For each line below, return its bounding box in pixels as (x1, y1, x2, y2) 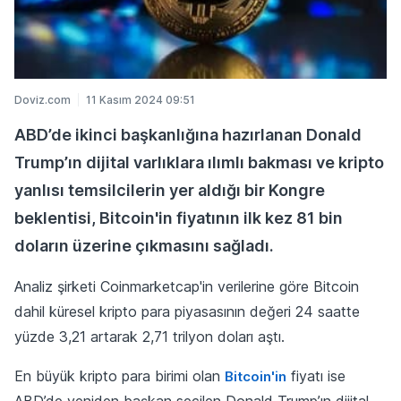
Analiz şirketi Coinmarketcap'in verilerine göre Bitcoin (14, 277, 359, 295)
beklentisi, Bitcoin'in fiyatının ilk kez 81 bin (14, 208, 343, 227)
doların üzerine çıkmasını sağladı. (14, 235, 274, 255)
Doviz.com (14, 92, 71, 107)
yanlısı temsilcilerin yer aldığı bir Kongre (14, 180, 325, 200)
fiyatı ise (286, 366, 346, 385)
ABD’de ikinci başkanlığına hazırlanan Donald (14, 124, 362, 144)
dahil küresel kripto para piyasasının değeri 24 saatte (14, 302, 360, 320)
